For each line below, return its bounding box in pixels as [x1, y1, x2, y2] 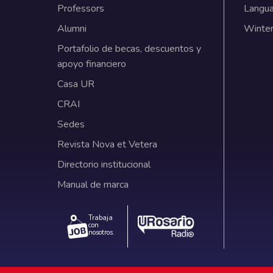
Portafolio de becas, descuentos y [57, 41, 201, 55]
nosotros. [88, 227, 115, 237]
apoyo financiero [57, 57, 126, 71]
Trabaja [88, 213, 113, 222]
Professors [57, 1, 104, 15]
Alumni [57, 21, 87, 35]
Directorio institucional [57, 157, 151, 171]
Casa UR [57, 77, 94, 91]
